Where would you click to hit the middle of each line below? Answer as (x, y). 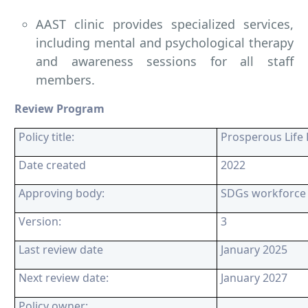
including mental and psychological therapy (165, 43)
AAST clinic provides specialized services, (165, 24)
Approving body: (62, 194)
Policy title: (46, 137)
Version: (40, 222)
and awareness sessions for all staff (165, 62)
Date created (52, 165)
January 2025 (254, 250)
